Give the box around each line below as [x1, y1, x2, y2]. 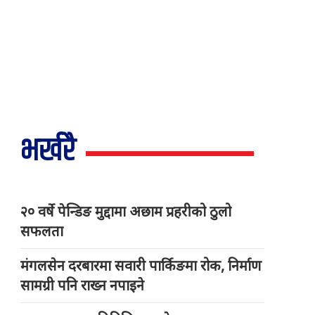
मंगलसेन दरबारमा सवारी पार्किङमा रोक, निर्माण [20, 256, 262, 276]
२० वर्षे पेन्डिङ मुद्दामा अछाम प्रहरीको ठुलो [20, 202, 232, 221]
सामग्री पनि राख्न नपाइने [20, 276, 145, 295]
